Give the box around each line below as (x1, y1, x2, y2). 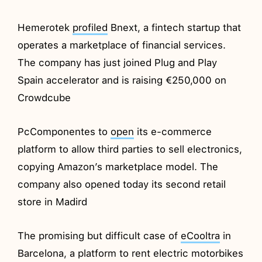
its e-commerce (134, 125, 212, 137)
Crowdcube (18, 91, 71, 104)
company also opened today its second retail (18, 178, 226, 190)
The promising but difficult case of (18, 229, 181, 242)
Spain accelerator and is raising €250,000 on (18, 74, 227, 86)
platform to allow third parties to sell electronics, (18, 143, 243, 155)
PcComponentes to (18, 125, 111, 137)
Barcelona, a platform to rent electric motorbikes (18, 247, 244, 259)
